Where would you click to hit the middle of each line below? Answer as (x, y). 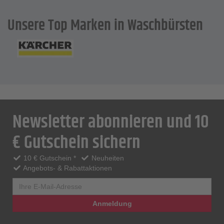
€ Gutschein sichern (76, 143)
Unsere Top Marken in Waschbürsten (105, 26)
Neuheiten (107, 158)
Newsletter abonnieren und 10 (111, 122)
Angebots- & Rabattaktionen (66, 168)
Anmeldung (112, 203)
